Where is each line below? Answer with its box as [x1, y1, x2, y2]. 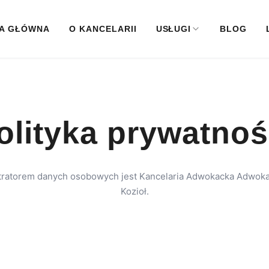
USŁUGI [156, 23, 192, 34]
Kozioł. [120, 186, 149, 197]
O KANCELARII [68, 23, 137, 34]
